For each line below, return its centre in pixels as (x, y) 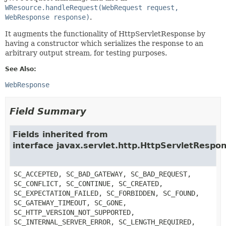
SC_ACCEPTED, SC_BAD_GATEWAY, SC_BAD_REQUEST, (102, 174)
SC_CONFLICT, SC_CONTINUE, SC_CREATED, (88, 183)
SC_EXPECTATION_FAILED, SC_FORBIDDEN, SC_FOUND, (106, 193)
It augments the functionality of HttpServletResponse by (105, 34)
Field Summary (48, 111)
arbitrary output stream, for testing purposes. (86, 53)
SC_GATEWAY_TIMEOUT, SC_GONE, (70, 203)
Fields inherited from (60, 134)
